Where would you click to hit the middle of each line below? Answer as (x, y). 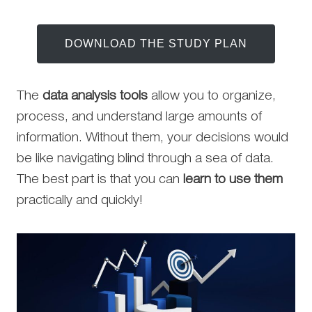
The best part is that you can (100, 180)
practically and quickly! (80, 201)
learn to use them (233, 180)
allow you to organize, (212, 96)
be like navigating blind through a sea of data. (145, 159)
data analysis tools (95, 96)
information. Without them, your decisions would (153, 138)
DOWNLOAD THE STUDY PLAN (156, 44)
